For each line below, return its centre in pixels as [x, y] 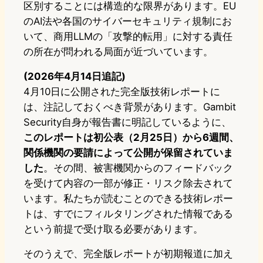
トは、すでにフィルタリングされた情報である [128, 214]
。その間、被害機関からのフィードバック [138, 168]
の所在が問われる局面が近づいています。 [118, 52]
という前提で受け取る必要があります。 [113, 229]
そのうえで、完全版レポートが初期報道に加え [128, 254]
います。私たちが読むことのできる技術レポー [128, 199]
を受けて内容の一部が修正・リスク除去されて [128, 183]
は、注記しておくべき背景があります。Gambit [130, 107]
